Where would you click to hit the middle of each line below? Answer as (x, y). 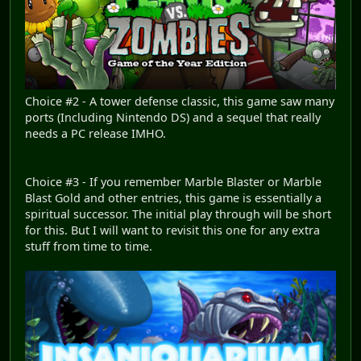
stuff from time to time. (89, 246)
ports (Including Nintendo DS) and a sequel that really (173, 117)
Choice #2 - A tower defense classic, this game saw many (180, 101)
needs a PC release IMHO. (95, 133)
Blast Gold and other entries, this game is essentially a (173, 197)
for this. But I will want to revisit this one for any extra (172, 230)
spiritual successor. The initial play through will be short (178, 214)
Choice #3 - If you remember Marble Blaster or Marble (173, 181)
